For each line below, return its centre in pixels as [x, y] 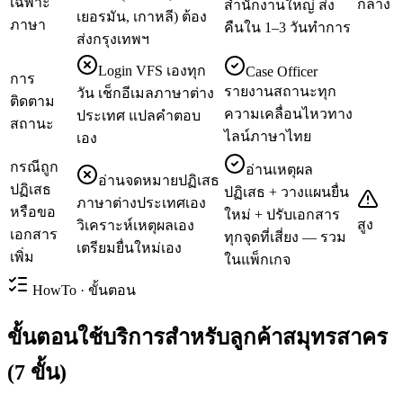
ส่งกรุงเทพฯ [113, 40]
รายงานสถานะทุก [280, 92]
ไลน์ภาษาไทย [268, 137]
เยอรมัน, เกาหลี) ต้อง [142, 17]
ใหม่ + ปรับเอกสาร [282, 215]
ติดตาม [32, 102]
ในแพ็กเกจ [257, 260]
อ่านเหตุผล [279, 170]
